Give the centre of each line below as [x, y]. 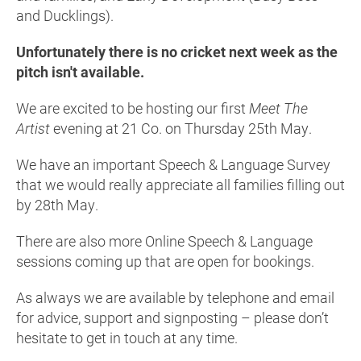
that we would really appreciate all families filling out [180, 185]
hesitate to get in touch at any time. [127, 338]
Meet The [278, 108]
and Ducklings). [65, 16]
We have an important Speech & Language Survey [173, 165]
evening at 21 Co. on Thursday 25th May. [183, 129]
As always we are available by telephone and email [175, 298]
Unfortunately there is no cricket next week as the [177, 52]
